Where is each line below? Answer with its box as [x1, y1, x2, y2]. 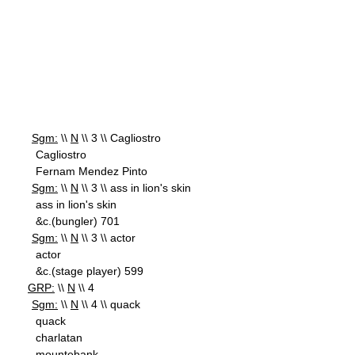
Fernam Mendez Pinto [36, 165, 147, 177]
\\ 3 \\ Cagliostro [78, 132, 161, 144]
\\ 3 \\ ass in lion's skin [78, 181, 191, 194]
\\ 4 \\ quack [78, 298, 140, 311]
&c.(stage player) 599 [36, 265, 143, 277]
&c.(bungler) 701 [36, 215, 120, 227]
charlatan [36, 331, 82, 344]
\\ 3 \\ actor [78, 231, 136, 244]
